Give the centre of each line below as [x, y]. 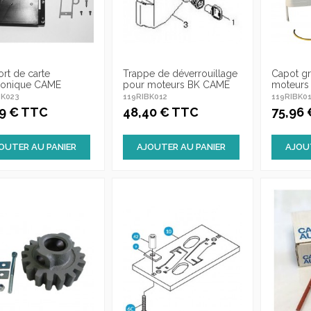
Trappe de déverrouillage [180, 73]
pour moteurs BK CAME [176, 84]
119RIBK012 [145, 96]
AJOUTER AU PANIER [181, 147]
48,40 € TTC [160, 112]
